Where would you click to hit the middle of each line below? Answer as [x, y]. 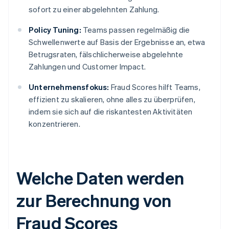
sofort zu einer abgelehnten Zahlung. [94, 9]
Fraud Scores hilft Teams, [155, 87]
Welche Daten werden [100, 178]
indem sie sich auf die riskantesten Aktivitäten [111, 112]
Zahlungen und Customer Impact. [87, 67]
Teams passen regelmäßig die [135, 30]
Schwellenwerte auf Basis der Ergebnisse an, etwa [117, 42]
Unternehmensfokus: [69, 87]
